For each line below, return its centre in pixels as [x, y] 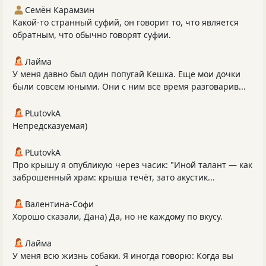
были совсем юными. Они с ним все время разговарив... [129, 86]
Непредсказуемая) [50, 125]
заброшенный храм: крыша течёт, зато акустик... [114, 177]
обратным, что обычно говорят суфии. [92, 34]
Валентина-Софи [59, 204]
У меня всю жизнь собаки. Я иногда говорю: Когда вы [123, 255]
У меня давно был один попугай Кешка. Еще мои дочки [126, 74]
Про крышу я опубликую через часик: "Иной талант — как [132, 164]
